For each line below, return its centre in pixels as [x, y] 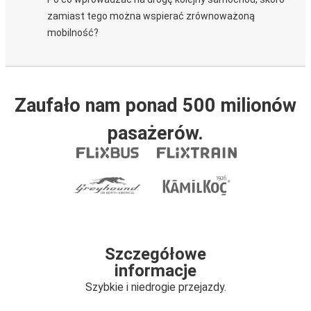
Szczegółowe [155, 254]
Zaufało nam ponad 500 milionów [155, 106]
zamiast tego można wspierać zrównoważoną [151, 16]
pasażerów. [155, 133]
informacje [155, 271]
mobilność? [73, 33]
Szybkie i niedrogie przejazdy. [155, 287]
